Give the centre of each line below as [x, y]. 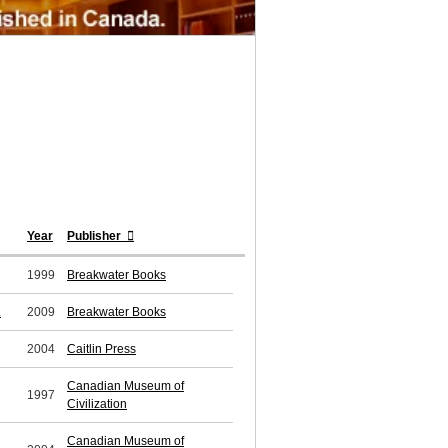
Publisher [95, 236]
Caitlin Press [101, 349]
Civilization [97, 404]
